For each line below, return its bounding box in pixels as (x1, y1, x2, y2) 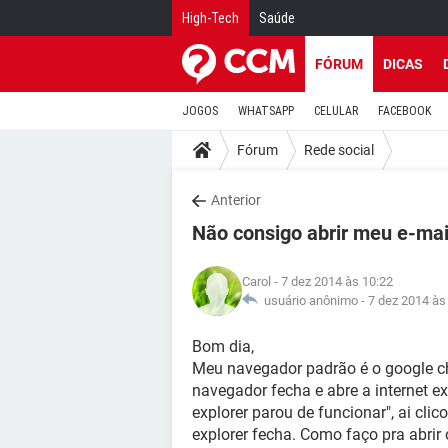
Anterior (211, 192, 261, 208)
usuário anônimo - (258, 293, 368, 308)
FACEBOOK (378, 104, 431, 118)
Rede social (304, 141, 374, 158)
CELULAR (314, 104, 358, 118)
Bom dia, (192, 337, 254, 356)
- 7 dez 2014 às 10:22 (271, 274, 393, 289)
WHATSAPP (238, 104, 294, 118)
